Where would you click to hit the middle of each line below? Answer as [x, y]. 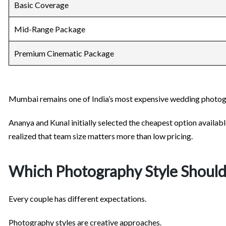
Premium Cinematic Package [64, 53]
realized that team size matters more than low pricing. [101, 136]
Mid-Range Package [50, 29]
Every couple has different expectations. [77, 199]
